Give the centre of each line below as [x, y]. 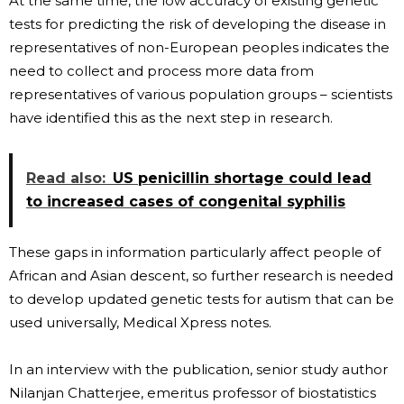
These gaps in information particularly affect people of [195, 252]
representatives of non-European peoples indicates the [199, 47]
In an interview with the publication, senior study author [198, 369]
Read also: [66, 178]
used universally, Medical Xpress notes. [140, 322]
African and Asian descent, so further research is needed [201, 275]
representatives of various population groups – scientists [201, 94]
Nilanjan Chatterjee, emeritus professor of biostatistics [193, 392]
